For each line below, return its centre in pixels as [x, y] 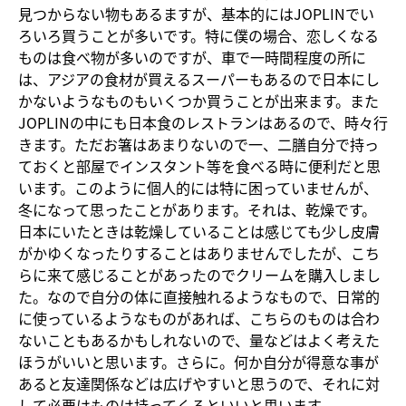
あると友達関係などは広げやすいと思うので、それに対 [199, 383]
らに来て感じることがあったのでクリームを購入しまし [199, 274]
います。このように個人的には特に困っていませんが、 [198, 187]
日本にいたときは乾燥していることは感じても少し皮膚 [199, 231]
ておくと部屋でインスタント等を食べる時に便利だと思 [199, 165]
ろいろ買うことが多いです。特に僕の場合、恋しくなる [198, 35]
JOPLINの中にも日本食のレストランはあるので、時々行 [203, 122]
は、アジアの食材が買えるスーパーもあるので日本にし [199, 78]
